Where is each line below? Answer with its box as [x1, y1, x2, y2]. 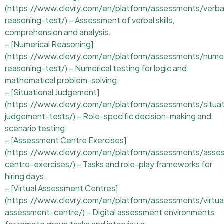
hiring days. [5, 171, 46, 182]
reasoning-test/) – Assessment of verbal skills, [5, 15, 174, 26]
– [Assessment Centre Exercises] [5, 135, 126, 146]
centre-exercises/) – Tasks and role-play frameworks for [5, 159, 212, 170]
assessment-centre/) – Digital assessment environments [5, 207, 214, 218]
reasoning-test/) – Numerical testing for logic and [5, 63, 187, 74]
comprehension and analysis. [5, 27, 111, 38]
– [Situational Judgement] [5, 87, 99, 98]
